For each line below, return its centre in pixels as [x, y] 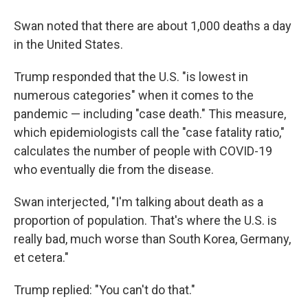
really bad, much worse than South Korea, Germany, [152, 239]
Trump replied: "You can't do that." [104, 290]
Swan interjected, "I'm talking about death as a [139, 202]
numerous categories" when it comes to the [134, 95]
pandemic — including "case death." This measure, [150, 114]
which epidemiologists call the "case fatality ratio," [149, 132]
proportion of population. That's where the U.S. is [145, 220]
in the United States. [68, 44]
